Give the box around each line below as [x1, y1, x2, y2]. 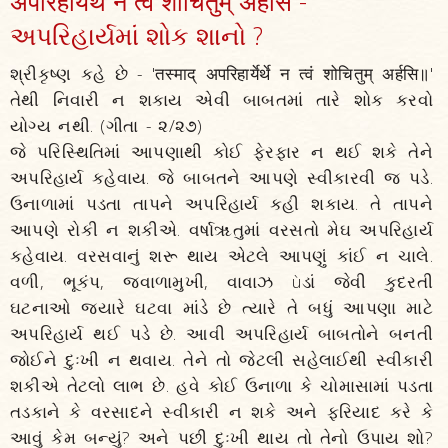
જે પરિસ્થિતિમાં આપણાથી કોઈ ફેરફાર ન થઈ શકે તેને [10, 140, 433, 163]
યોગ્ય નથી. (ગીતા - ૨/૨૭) [10, 114, 203, 137]
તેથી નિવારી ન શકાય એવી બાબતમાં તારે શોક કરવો [10, 88, 433, 111]
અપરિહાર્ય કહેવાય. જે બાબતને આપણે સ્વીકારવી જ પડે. [10, 166, 433, 189]
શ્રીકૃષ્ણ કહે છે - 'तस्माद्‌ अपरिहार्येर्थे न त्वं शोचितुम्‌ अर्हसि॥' [10, 62, 433, 85]
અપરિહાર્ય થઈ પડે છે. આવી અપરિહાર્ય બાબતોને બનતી [10, 322, 433, 345]
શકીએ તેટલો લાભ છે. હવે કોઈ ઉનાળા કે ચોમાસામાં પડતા [10, 374, 433, 397]
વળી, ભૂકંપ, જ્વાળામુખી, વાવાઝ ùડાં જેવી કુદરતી [10, 270, 433, 293]
